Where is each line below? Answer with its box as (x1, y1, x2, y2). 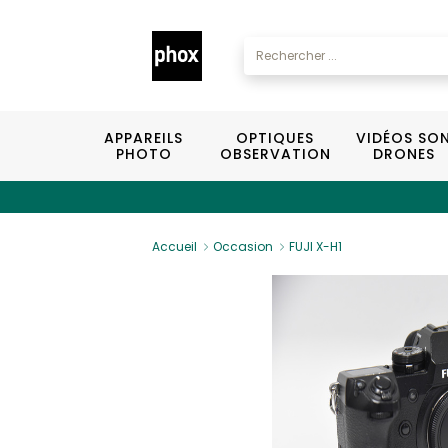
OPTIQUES (236, 128, 315, 148)
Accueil (152, 238, 197, 255)
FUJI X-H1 (289, 238, 342, 255)
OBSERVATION (219, 144, 331, 164)
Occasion (213, 238, 273, 255)
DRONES (372, 144, 435, 164)
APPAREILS (104, 128, 184, 148)
